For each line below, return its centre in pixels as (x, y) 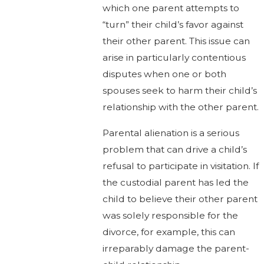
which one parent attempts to (171, 8)
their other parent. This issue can (176, 41)
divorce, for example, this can (169, 232)
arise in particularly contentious (174, 58)
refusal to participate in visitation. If (181, 166)
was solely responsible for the (171, 215)
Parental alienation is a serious (171, 133)
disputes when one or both (165, 74)
